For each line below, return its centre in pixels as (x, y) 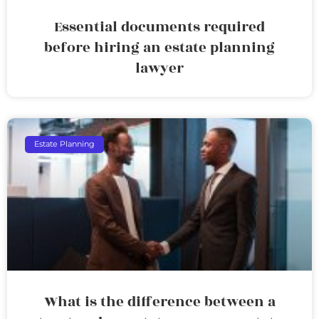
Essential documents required (159, 27)
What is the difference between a (159, 302)
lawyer (159, 68)
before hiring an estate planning (159, 47)
